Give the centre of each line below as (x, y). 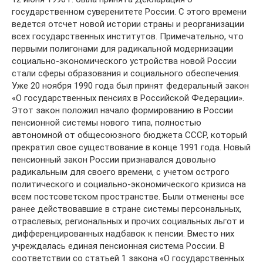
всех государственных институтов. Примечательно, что (128, 36)
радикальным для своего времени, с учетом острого (121, 172)
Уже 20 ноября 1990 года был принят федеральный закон (130, 85)
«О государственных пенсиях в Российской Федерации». (128, 98)
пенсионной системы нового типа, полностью (107, 122)
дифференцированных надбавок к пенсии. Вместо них (123, 233)
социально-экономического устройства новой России (124, 61)
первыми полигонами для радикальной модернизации (122, 48)
